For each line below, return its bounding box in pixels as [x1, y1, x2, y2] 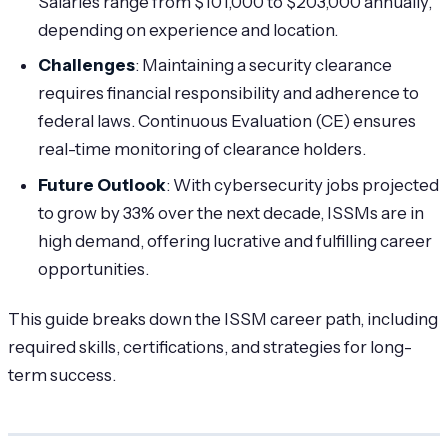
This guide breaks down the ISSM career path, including [8, 308, 438, 329]
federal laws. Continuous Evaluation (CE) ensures [38, 111, 417, 132]
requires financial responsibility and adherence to [38, 83, 420, 104]
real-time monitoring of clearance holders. [38, 139, 367, 160]
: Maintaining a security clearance [135, 55, 393, 76]
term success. [8, 364, 116, 385]
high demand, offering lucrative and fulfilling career [38, 230, 433, 251]
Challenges [38, 55, 136, 76]
